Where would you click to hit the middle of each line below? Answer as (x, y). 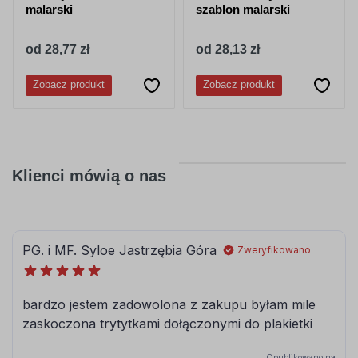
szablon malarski (243, 10)
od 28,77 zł (58, 50)
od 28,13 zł (228, 50)
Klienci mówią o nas (89, 176)
